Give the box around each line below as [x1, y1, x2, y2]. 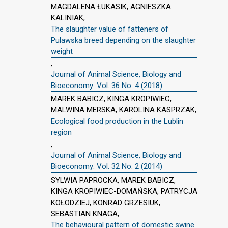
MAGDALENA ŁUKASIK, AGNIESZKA [51, 2, 171, 11]
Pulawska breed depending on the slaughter [51, 35, 196, 45]
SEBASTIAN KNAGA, [51, 209, 119, 218]
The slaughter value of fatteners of [51, 24, 168, 34]
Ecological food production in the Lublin [51, 117, 183, 126]
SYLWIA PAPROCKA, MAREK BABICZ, [51, 176, 176, 185]
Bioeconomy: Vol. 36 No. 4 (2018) [51, 80, 162, 90]
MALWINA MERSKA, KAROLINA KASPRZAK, [51, 105, 196, 115]
